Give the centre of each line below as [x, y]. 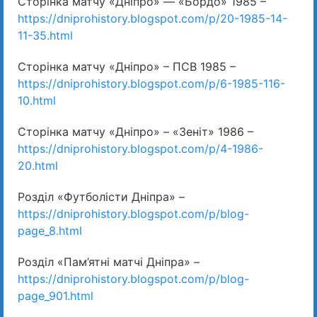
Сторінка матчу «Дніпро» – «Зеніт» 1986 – [136, 132]
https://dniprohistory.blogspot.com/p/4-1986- [140, 149]
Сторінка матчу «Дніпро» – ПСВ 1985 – [127, 67]
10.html [37, 101]
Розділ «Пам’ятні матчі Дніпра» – [109, 262]
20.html [38, 166]
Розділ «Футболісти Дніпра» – [101, 197]
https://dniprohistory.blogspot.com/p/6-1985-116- [151, 84]
